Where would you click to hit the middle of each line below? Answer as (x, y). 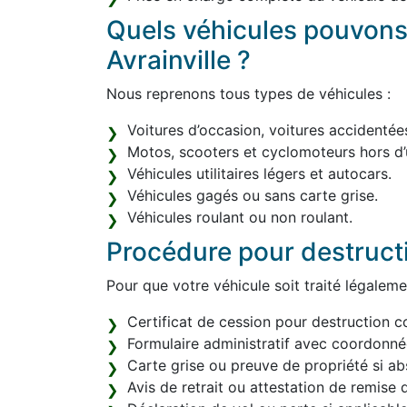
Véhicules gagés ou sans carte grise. (253, 195)
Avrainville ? (179, 60)
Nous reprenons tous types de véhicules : (248, 94)
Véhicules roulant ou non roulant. (240, 217)
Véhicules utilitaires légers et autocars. (259, 174)
